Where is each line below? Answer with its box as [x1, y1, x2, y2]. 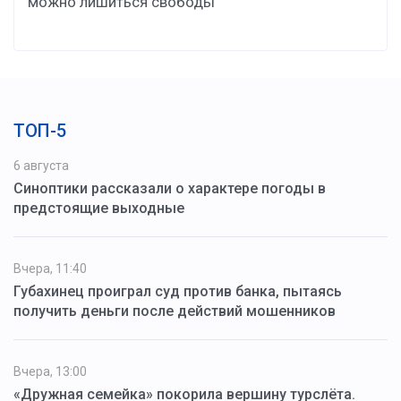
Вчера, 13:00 [13, 363, 87, 379]
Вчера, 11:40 [13, 260, 87, 276]
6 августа [13, 158, 69, 173]
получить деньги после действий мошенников [13, 302, 336, 320]
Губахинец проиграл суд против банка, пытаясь [13, 282, 342, 300]
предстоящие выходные [13, 199, 184, 217]
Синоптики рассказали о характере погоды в [13, 179, 326, 197]
